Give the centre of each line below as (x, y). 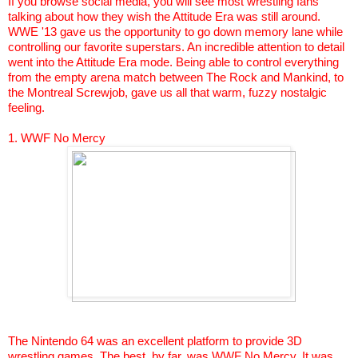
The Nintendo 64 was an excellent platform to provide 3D (155, 342)
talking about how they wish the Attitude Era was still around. (164, 17)
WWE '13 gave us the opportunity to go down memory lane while (175, 32)
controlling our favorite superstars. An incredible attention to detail (176, 48)
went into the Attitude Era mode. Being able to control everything (173, 63)
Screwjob (100, 93)
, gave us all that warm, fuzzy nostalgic (226, 93)
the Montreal (42, 93)
